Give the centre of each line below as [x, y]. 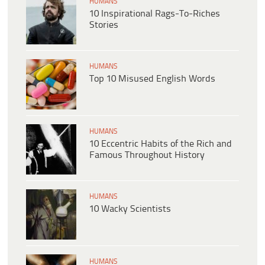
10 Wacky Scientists [130, 209]
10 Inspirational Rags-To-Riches [155, 14]
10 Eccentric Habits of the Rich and [161, 144]
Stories [104, 25]
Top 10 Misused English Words [152, 79]
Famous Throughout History [147, 156]
